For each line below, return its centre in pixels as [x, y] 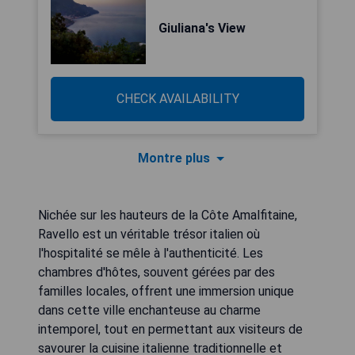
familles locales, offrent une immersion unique [166, 291]
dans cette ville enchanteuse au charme [149, 310]
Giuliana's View [202, 28]
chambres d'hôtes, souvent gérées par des [157, 272]
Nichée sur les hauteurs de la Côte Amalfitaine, [168, 215]
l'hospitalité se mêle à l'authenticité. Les [151, 253]
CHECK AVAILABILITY [177, 99]
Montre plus [174, 158]
